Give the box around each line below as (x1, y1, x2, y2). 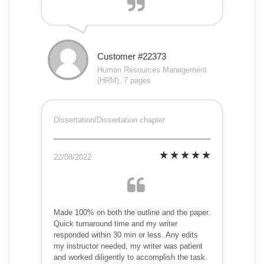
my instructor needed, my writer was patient (54, 242, 203, 251)
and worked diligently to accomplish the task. (54, 253, 207, 262)
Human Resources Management (97, 65, 207, 75)
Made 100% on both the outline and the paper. (54, 208, 210, 217)
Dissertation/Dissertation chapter (54, 115, 165, 125)
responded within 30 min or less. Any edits (54, 230, 198, 240)
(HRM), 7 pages (97, 76, 151, 85)
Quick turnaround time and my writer (54, 219, 177, 229)
